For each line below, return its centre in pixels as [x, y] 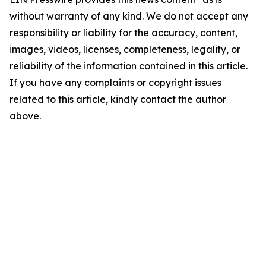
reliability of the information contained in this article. [129, 66]
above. [25, 116]
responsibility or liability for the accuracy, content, [123, 33]
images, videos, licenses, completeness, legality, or [125, 50]
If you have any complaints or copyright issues [115, 83]
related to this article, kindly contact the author [118, 99]
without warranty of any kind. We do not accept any [129, 16]
